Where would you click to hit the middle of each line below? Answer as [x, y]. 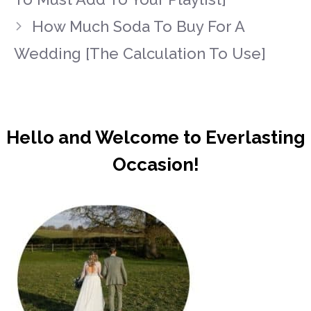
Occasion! [155, 165]
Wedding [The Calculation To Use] [140, 54]
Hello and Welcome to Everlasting [155, 138]
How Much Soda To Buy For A [138, 27]
